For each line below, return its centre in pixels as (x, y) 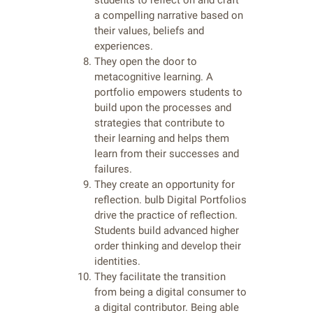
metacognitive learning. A (154, 77)
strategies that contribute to (160, 123)
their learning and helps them (162, 139)
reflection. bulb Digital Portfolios (170, 200)
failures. (113, 169)
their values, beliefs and (149, 31)
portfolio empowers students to (168, 93)
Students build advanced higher (167, 231)
